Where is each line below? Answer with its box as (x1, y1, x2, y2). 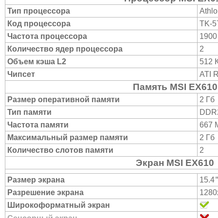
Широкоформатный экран (7, 201, 110, 209)
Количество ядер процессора (7, 45, 123, 53)
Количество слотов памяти (7, 146, 113, 154)
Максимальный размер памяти (7, 133, 128, 142)
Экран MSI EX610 (136, 158, 214, 168)
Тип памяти (7, 108, 52, 116)
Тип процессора (7, 7, 70, 15)
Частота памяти (7, 121, 69, 129)
